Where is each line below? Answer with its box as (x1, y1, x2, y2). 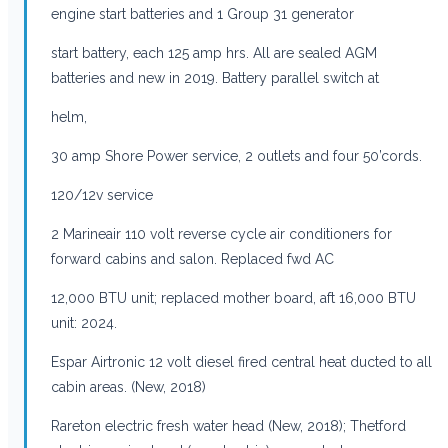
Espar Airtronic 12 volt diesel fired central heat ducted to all (51, 353, 432, 370)
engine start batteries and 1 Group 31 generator (51, 5, 354, 22)
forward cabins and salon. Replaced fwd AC (51, 250, 334, 267)
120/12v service (51, 186, 153, 203)
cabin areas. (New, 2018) (51, 378, 206, 395)
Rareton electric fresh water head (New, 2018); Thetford (51, 417, 406, 434)
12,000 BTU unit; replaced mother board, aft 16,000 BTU (51, 289, 416, 306)
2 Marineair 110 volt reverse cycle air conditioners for (51, 225, 392, 242)
